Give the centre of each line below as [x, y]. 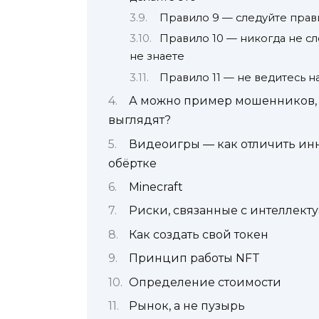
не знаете [157, 57]
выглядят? [140, 120]
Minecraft [156, 187]
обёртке [132, 163]
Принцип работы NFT [194, 258]
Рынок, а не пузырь [187, 305]
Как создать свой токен [199, 234]
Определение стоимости [205, 282]
